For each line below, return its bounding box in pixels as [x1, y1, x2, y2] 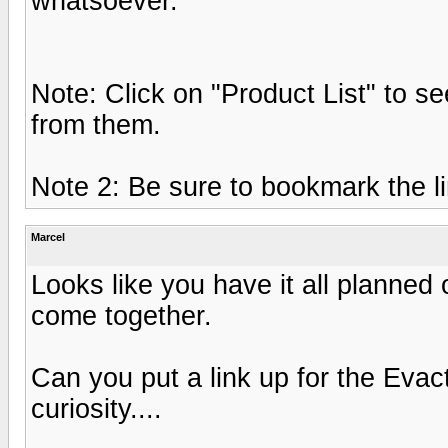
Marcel [31, 230, 65, 243]
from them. [31, 109, 161, 140]
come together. [31, 300, 212, 331]
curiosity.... [31, 393, 162, 424]
